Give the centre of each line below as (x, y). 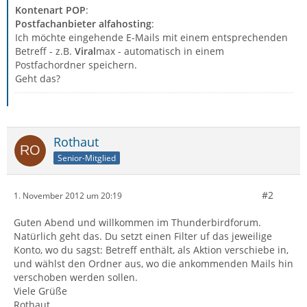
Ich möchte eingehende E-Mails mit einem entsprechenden (151, 37)
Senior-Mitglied (87, 158)
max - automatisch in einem (160, 51)
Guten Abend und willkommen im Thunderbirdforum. (137, 222)
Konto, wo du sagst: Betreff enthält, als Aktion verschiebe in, (151, 250)
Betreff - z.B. (45, 51)
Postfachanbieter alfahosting (83, 24)
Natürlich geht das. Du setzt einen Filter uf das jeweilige (143, 236)
